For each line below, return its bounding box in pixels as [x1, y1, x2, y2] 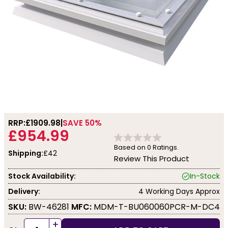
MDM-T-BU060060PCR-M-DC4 [92, 201, 220, 213]
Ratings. [151, 142, 179, 152]
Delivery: [8, 186, 40, 196]
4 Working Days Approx [138, 186, 220, 196]
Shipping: [8, 148, 43, 158]
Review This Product [114, 153, 189, 164]
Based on [114, 142, 147, 152]
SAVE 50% [63, 118, 102, 128]
